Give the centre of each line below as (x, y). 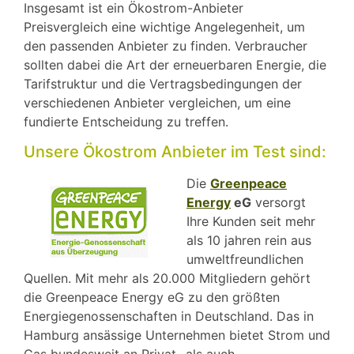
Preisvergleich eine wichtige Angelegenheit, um (164, 26)
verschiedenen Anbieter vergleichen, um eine (157, 102)
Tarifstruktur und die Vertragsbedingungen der (163, 83)
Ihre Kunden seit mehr (251, 222)
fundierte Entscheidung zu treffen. (126, 121)
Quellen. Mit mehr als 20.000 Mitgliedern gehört (167, 279)
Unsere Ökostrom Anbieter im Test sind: (175, 152)
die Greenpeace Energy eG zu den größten (152, 298)
